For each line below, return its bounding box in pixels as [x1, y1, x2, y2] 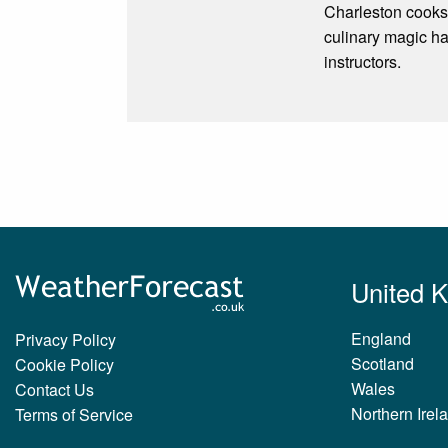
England [351, 326, 411, 350]
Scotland [351, 351, 414, 375]
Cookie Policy [15, 352, 114, 376]
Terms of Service [15, 402, 133, 426]
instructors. [324, 50, 402, 74]
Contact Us [15, 377, 94, 401]
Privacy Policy [15, 327, 116, 351]
